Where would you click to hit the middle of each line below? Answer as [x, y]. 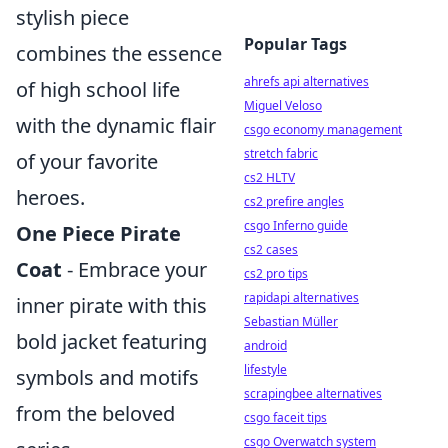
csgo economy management [323, 129]
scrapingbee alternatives [313, 393]
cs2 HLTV [269, 177]
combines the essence [119, 53]
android [265, 345]
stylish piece [72, 17]
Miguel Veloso [283, 105]
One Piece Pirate [98, 233]
